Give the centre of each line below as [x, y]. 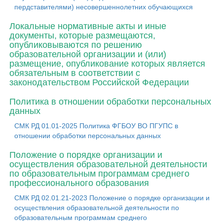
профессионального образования [79, 183]
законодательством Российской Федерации [99, 82]
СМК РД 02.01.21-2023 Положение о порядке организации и [112, 198]
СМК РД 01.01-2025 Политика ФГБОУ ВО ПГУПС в [96, 126]
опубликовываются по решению [76, 45]
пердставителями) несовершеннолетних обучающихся [104, 7]
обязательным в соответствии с [75, 73]
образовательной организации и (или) [88, 54]
